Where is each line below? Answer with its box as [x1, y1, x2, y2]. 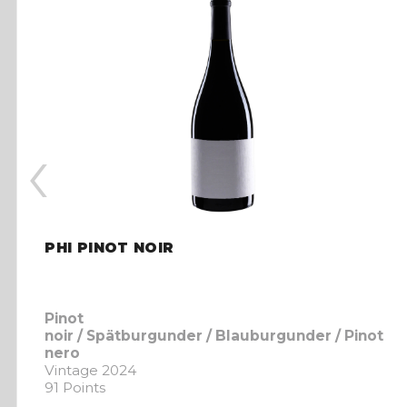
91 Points [45, 378, 106, 396]
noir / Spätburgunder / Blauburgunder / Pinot [45, 326, 384, 344]
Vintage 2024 [45, 361, 137, 379]
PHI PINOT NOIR [45, 239, 174, 257]
